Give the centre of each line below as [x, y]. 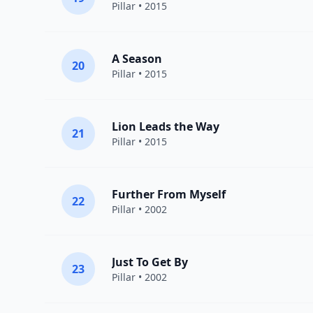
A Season [137, 59]
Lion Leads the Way [166, 127]
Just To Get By [150, 262]
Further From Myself [169, 195]
